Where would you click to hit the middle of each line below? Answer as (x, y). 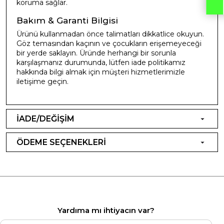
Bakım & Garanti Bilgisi (67, 20)
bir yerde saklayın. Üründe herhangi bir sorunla (96, 53)
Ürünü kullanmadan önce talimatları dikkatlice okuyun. (110, 34)
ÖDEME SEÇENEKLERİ (61, 142)
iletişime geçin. (42, 81)
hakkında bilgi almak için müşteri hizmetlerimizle (101, 72)
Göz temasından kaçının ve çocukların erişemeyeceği (109, 43)
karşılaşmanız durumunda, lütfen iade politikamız (101, 62)
